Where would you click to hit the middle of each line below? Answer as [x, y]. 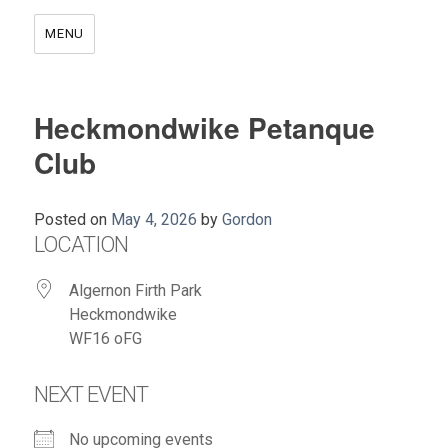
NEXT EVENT [91, 394]
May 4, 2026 [154, 219]
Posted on [71, 219]
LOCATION [81, 244]
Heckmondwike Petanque [205, 127]
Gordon [247, 219]
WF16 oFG [106, 338]
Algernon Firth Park [136, 290]
